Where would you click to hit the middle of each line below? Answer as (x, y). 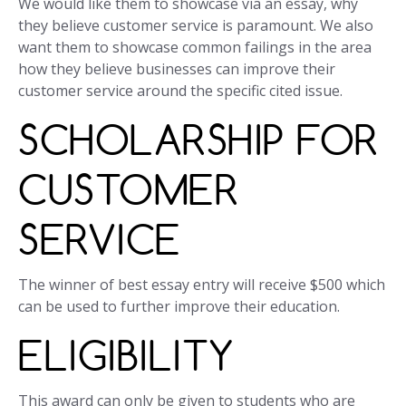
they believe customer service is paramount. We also (196, 26)
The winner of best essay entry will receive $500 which (202, 285)
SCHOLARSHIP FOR (198, 140)
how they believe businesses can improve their (177, 69)
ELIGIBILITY (126, 356)
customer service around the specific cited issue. (180, 91)
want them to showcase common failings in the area (195, 48)
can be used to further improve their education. (179, 307)
